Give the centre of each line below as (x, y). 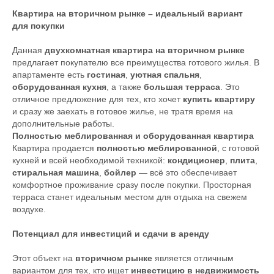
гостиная (106, 75)
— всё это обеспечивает (187, 173)
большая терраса (182, 87)
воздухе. (29, 209)
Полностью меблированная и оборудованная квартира (133, 136)
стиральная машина (56, 173)
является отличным (193, 258)
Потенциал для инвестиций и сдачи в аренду (111, 234)
